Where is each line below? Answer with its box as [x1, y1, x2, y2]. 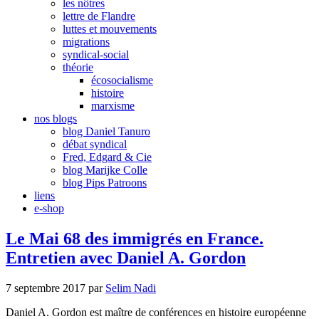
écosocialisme [91, 74, 153, 86]
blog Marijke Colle [63, 164, 147, 176]
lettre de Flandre [63, 10, 135, 22]
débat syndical [63, 138, 127, 150]
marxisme [91, 100, 135, 112]
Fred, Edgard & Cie [63, 151, 152, 163]
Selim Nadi [105, 281, 156, 294]
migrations [63, 36, 110, 48]
